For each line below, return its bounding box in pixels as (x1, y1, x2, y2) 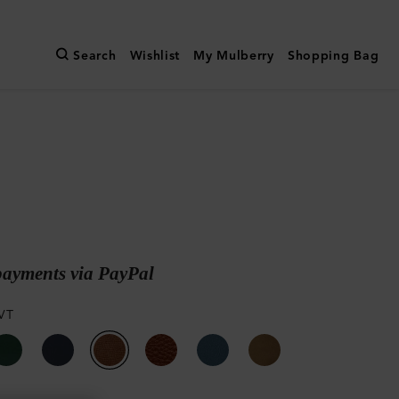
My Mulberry (193, 48, 274, 64)
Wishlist (129, 48, 181, 64)
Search (73, 48, 117, 64)
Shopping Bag (287, 48, 379, 64)
